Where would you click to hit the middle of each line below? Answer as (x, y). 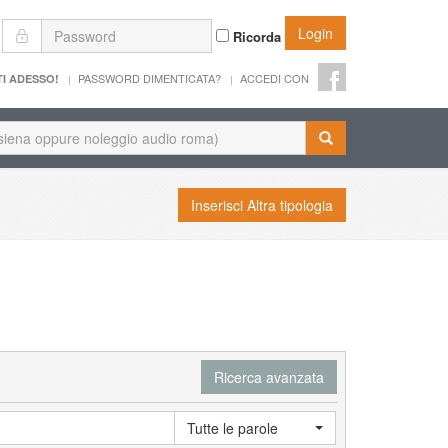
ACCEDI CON (274, 77)
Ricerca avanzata (269, 376)
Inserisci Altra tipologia (262, 204)
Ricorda (255, 36)
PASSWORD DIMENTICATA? (149, 77)
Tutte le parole (233, 427)
